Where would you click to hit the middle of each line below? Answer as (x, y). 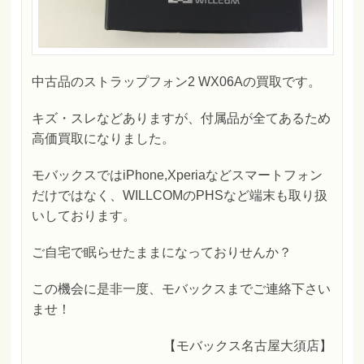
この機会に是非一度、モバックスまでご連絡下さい (181, 288)
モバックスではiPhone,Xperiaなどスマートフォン (177, 175)
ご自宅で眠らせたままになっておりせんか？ (161, 252)
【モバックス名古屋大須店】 (248, 345)
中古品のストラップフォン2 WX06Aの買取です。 (176, 81)
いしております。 (83, 215)
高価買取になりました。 (103, 138)
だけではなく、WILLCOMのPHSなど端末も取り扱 (179, 195)
